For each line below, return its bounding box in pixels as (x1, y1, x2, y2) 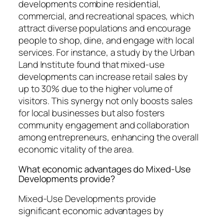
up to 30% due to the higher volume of (18, 82, 173, 95)
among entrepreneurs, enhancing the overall (18, 130, 199, 143)
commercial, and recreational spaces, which (18, 9, 194, 22)
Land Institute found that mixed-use (18, 58, 165, 71)
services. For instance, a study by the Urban (18, 46, 195, 59)
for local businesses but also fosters (18, 106, 165, 119)
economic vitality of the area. (18, 142, 134, 155)
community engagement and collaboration (18, 118, 190, 131)
